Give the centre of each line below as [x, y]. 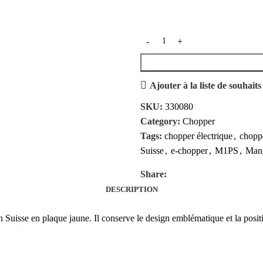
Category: [160, 122]
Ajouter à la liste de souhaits [206, 85]
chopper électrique [198, 136]
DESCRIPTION [131, 190]
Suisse [152, 151]
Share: [154, 174]
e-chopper [189, 151]
